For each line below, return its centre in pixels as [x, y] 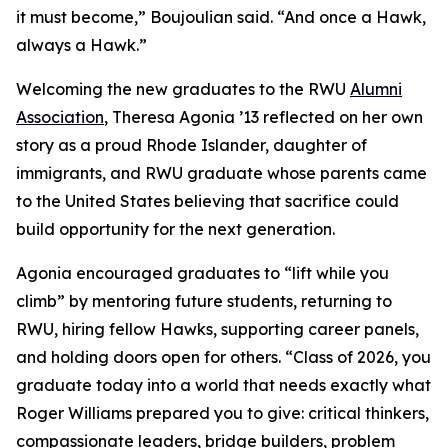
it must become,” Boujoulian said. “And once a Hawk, [221, 17]
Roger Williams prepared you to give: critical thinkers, [222, 413]
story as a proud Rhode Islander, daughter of [191, 145]
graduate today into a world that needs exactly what [223, 385]
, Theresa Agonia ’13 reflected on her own [263, 117]
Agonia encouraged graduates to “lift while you [202, 273]
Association [60, 117]
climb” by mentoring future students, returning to [204, 301]
